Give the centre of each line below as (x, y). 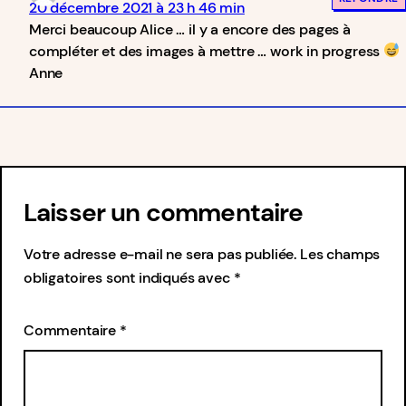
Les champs (340, 254)
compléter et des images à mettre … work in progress (207, 51)
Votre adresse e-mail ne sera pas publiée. (160, 254)
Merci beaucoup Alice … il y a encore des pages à (190, 29)
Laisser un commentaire (164, 212)
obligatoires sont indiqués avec (129, 277)
